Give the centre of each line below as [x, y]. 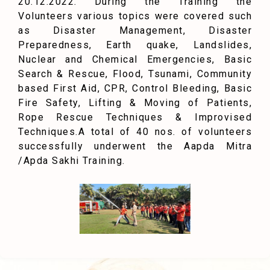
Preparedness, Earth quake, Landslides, [135, 45]
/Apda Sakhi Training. [72, 161]
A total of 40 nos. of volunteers [165, 132]
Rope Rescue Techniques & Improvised [135, 118]
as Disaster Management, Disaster [135, 31]
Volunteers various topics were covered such [135, 16]
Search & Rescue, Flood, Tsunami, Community [135, 74]
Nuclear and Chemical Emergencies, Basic [135, 60]
